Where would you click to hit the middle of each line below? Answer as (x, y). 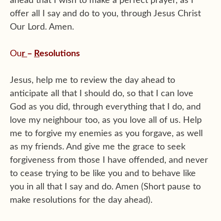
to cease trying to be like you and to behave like (103, 173)
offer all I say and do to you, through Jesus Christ (105, 14)
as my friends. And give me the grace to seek (98, 147)
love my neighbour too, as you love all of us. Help (106, 120)
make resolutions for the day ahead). (81, 200)
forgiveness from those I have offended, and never (109, 160)
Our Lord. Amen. (42, 27)
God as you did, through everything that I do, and (105, 107)
